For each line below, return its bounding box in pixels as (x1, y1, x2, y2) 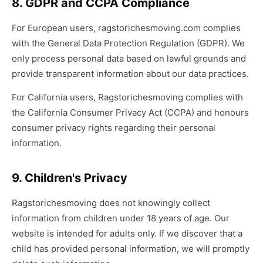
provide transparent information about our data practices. (12, 68, 249, 79)
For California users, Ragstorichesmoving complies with (12, 92, 243, 103)
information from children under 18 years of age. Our (12, 213, 230, 224)
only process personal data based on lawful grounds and (12, 53, 246, 64)
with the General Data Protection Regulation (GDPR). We (12, 38, 245, 49)
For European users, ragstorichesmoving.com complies (12, 22, 241, 33)
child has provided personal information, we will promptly (12, 243, 249, 254)
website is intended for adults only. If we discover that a (12, 228, 242, 239)
